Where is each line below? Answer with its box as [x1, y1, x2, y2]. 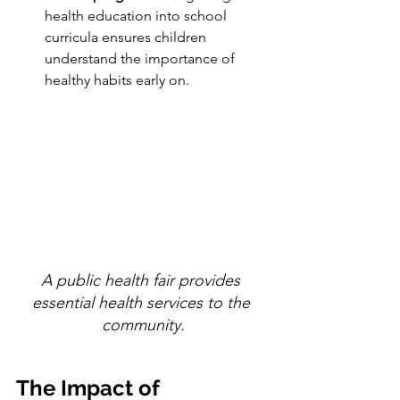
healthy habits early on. [45, 71, 193, 89]
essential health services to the [31, 292, 254, 312]
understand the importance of [45, 50, 238, 68]
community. [101, 314, 185, 335]
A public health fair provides [41, 270, 245, 290]
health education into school [45, 7, 230, 25]
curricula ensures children [45, 29, 210, 46]
